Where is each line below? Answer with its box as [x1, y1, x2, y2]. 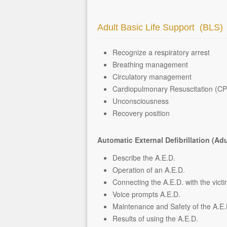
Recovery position [112, 108, 170, 118]
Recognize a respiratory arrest [112, 47, 210, 57]
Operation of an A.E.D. [112, 165, 185, 175]
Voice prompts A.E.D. [112, 189, 180, 199]
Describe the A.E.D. [112, 153, 175, 163]
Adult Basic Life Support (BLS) [97, 22, 223, 32]
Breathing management [112, 59, 188, 69]
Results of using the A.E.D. [112, 213, 198, 223]
